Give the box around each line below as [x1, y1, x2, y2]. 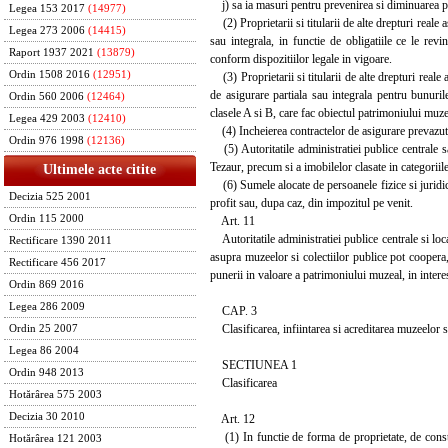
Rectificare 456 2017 [9, 257, 106, 268]
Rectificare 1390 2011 [9, 235, 112, 246]
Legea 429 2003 [9, 113, 85, 124]
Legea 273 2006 [9, 25, 85, 36]
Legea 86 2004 [9, 345, 79, 356]
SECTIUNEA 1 [210, 357, 297, 372]
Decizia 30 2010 [9, 411, 85, 422]
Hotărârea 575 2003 [9, 389, 102, 400]
